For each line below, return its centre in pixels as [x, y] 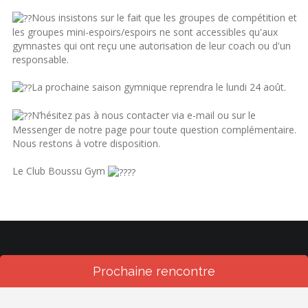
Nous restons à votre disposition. [87, 144]
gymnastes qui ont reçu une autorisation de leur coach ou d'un [152, 45]
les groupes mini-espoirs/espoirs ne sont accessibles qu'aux [145, 32]
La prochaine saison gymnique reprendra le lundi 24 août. [159, 87]
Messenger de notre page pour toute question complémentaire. [155, 130]
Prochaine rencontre [154, 271]
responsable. [41, 59]
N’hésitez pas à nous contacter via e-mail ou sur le [144, 115]
